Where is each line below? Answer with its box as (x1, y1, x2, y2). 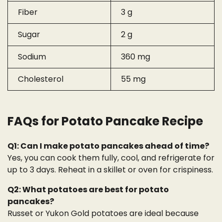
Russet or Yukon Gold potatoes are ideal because (7, 207, 199, 219)
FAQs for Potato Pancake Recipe (7, 113, 203, 130)
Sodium (18, 51, 46, 63)
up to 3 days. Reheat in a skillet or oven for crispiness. (7, 164, 213, 175)
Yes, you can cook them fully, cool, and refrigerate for (7, 152, 215, 164)
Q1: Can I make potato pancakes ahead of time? (7, 140, 209, 152)
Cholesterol (18, 73, 63, 85)
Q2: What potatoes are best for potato (7, 183, 169, 195)
